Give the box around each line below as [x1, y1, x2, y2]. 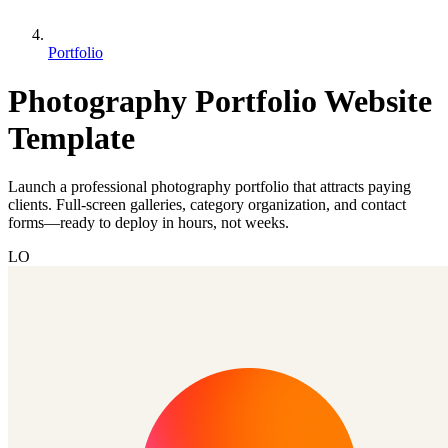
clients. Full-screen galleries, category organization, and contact [8, 196, 406, 214]
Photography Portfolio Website [8, 83, 432, 120]
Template [8, 120, 135, 157]
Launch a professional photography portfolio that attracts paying [8, 178, 411, 196]
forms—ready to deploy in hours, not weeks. [8, 214, 289, 232]
